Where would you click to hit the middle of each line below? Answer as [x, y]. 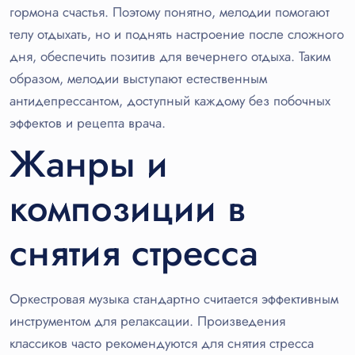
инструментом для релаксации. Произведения [147, 321]
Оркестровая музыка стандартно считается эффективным [174, 299]
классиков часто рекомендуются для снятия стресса [162, 344]
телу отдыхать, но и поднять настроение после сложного [177, 34]
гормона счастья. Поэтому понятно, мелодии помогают [170, 12]
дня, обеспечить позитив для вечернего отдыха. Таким [170, 57]
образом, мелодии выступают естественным [138, 79]
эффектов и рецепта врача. [88, 123]
